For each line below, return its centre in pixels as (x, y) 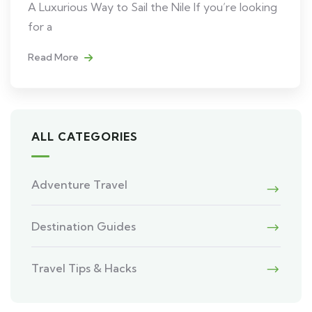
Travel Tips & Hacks (84, 268)
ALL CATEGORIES (85, 137)
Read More (54, 57)
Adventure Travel (79, 185)
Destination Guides (84, 227)
